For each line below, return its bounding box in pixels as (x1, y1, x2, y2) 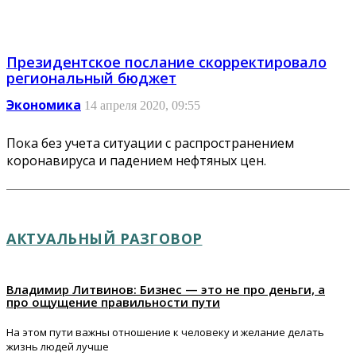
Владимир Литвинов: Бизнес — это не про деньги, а (6, 281, 325, 297)
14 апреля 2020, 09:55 (84, 98, 200, 112)
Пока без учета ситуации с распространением (6, 133, 294, 152)
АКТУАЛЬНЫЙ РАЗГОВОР (6, 228, 203, 248)
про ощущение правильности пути (6, 293, 220, 310)
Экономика (6, 95, 81, 114)
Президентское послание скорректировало (6, 52, 327, 72)
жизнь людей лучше (6, 339, 109, 354)
